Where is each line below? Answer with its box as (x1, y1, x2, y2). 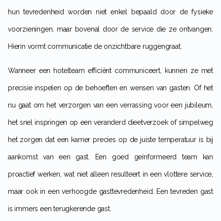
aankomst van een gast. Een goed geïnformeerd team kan (8, 153, 213, 161)
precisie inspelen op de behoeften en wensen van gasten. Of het (8, 84, 213, 92)
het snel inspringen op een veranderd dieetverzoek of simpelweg (8, 118, 213, 127)
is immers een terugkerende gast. (8, 205, 111, 213)
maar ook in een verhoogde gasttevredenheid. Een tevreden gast (8, 187, 213, 196)
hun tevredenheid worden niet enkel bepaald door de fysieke (8, 8, 213, 16)
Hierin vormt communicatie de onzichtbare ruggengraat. (8, 42, 182, 51)
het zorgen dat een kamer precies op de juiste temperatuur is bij (8, 136, 213, 144)
